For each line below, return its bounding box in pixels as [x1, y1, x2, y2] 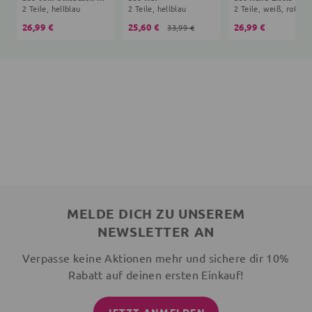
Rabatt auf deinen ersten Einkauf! [68, 267, 244, 282]
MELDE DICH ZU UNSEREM [67, 205, 245, 223]
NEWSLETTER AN [97, 223, 214, 241]
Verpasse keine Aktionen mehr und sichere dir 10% [22, 251, 290, 265]
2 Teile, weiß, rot [234, 3, 297, 15]
